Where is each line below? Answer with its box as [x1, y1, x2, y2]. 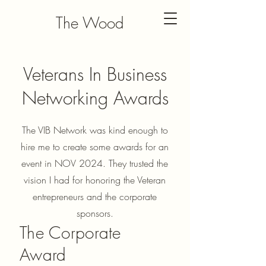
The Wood [56, 13, 124, 33]
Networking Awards [21, 85, 169, 110]
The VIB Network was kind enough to [21, 123, 168, 137]
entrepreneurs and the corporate [33, 189, 157, 203]
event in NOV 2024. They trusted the [21, 156, 168, 170]
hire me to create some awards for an [21, 140, 169, 153]
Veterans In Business [23, 62, 167, 86]
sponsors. [76, 206, 113, 220]
